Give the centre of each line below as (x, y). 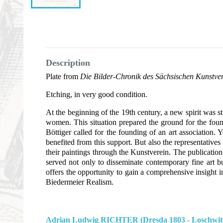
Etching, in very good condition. (97, 94)
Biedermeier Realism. (80, 182)
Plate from (63, 76)
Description (68, 62)
